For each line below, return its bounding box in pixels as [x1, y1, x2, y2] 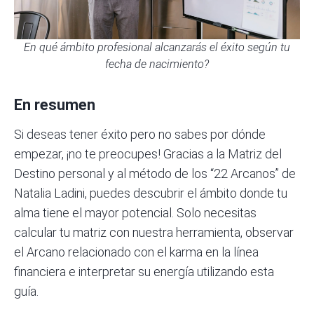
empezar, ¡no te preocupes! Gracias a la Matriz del [14, 146, 282, 161]
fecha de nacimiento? [105, 57, 209, 71]
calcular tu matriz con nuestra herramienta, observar [14, 224, 294, 240]
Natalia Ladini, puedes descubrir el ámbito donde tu [14, 185, 287, 200]
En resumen [14, 95, 95, 114]
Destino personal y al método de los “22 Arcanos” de [14, 165, 296, 181]
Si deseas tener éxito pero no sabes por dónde [14, 126, 266, 142]
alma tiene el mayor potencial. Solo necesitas [14, 205, 257, 220]
